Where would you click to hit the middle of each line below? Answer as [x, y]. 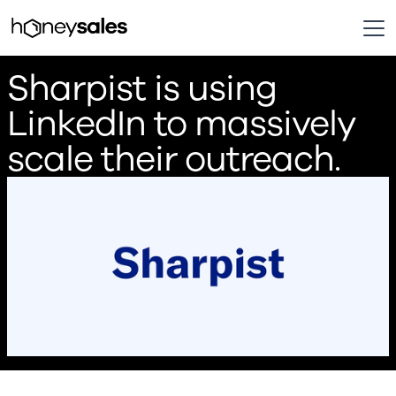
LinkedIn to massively [182, 124]
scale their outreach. [174, 159]
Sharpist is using [142, 88]
